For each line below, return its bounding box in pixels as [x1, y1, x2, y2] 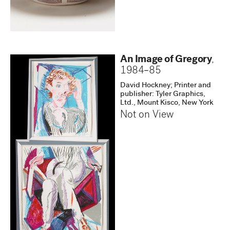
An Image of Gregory [120, 54, 212, 65]
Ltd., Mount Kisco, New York [120, 99, 214, 107]
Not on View [120, 110, 174, 121]
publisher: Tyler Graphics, [120, 90, 205, 99]
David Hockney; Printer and [120, 81, 211, 90]
